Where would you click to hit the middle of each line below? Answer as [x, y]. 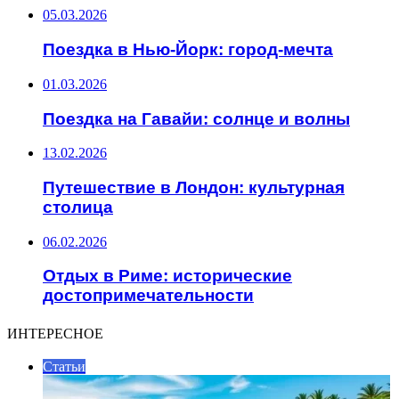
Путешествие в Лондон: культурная [194, 187]
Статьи [64, 367]
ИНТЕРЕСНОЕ [55, 334]
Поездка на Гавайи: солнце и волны [196, 118]
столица [78, 207]
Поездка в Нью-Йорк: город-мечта [188, 50]
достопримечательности [148, 296]
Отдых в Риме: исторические [167, 276]
